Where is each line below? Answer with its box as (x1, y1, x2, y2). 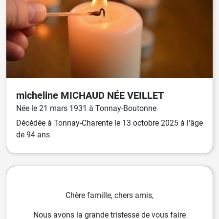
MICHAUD (61, 89, 107, 102)
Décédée (16, 118, 47, 128)
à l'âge (178, 118, 203, 128)
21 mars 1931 (39, 104, 89, 113)
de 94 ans (16, 130, 50, 140)
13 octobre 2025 (122, 118, 178, 128)
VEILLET (127, 89, 164, 102)
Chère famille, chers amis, (66, 191, 153, 200)
